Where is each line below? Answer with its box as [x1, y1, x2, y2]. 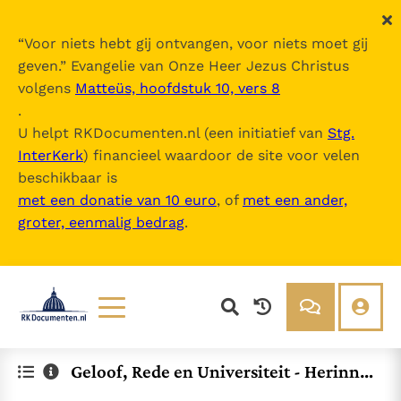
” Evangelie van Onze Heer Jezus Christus [60, 57, 349, 74]
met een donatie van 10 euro [18, 192, 217, 209]
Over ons [210, 337, 269, 354]
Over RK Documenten [210, 364, 352, 381]
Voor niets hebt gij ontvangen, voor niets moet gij [24, 35, 368, 52]
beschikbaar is [18, 169, 117, 186]
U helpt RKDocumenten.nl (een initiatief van [18, 124, 328, 141]
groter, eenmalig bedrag [18, 214, 184, 231]
